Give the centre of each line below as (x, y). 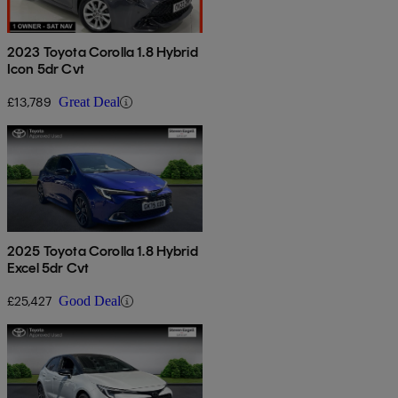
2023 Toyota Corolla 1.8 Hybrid (103, 52)
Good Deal (90, 301)
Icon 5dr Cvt (46, 69)
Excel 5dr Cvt (48, 268)
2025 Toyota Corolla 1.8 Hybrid (103, 251)
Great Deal (89, 102)
